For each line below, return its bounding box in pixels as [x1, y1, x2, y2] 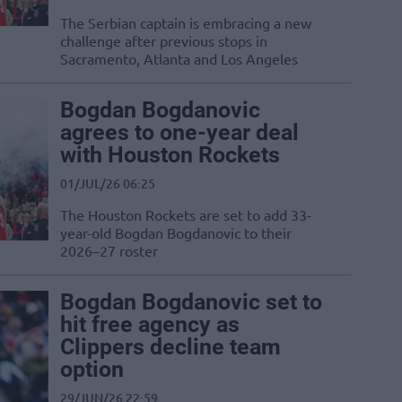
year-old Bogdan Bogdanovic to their [60, 223, 292, 242]
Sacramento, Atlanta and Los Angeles [60, 49, 298, 68]
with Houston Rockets [60, 142, 280, 169]
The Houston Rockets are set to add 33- [60, 205, 311, 224]
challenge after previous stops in [60, 31, 267, 50]
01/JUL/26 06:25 [60, 175, 155, 193]
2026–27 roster [60, 241, 158, 260]
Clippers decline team [60, 334, 281, 361]
